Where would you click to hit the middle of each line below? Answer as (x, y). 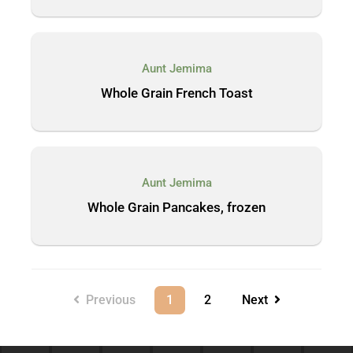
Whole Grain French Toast (176, 93)
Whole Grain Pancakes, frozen (176, 207)
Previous (107, 300)
